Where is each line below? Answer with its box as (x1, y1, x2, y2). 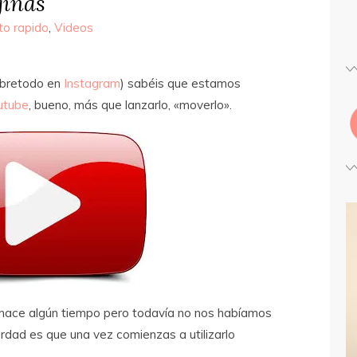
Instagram (64, 76, 120, 91)
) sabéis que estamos (120, 76, 241, 91)
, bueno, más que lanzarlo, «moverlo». (29, 97, 232, 112)
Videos (54, 20, 93, 35)
